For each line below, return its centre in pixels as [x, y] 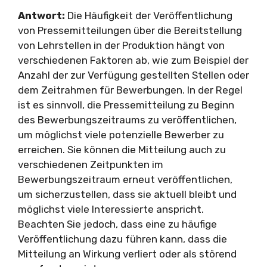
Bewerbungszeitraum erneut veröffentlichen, [125, 179]
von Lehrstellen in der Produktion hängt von [121, 45]
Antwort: [41, 15]
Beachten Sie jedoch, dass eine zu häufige [117, 224]
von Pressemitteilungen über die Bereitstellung [130, 30]
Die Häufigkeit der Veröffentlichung [149, 15]
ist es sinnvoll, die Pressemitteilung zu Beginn [126, 105]
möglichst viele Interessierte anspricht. [111, 209]
